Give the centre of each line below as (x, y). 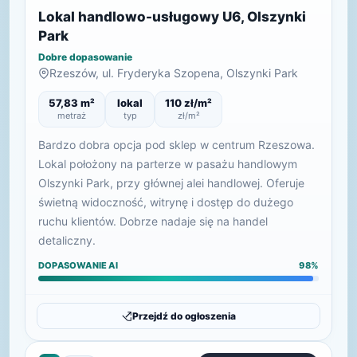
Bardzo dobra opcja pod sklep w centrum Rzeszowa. (177, 145)
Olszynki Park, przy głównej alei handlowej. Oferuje (171, 183)
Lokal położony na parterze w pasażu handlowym (168, 164)
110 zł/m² (188, 103)
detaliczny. (67, 240)
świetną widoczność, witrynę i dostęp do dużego (166, 202)
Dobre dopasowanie (85, 57)
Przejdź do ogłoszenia (184, 316)
